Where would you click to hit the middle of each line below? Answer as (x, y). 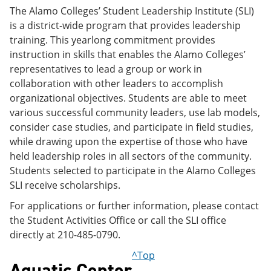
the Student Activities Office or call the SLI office (118, 220)
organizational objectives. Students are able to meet (128, 98)
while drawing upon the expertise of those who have (129, 142)
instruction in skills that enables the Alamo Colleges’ (128, 54)
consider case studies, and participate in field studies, (132, 127)
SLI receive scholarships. (65, 185)
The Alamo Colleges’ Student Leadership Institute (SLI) (132, 11)
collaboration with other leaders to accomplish (116, 83)
